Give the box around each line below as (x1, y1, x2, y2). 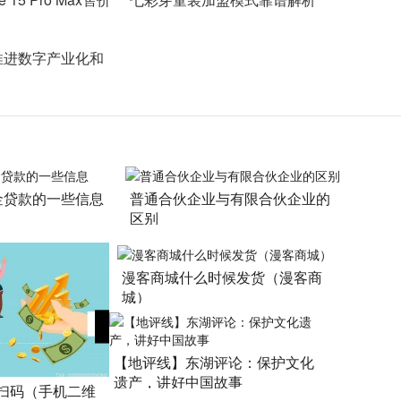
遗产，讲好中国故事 (114, 371, 243, 392)
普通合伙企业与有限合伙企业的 (130, 188, 330, 209)
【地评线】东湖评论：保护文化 (114, 351, 314, 372)
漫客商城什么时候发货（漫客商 (122, 266, 322, 287)
